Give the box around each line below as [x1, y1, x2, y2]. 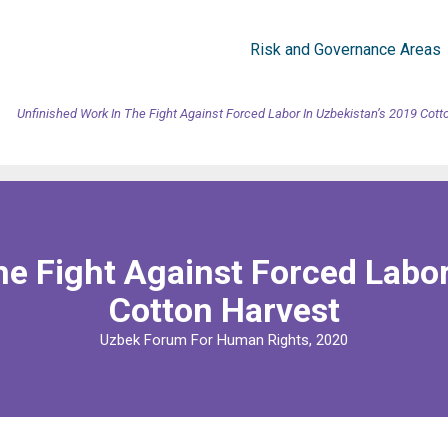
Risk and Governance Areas [250, 40, 441, 59]
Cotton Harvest [108, 290, 340, 330]
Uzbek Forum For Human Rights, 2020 [100, 331, 348, 349]
